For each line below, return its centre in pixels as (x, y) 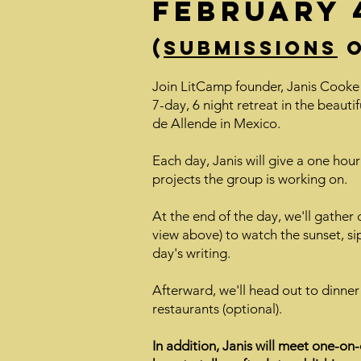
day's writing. (191, 253)
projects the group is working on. (250, 179)
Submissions (251, 48)
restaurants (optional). (217, 309)
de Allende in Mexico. (216, 123)
